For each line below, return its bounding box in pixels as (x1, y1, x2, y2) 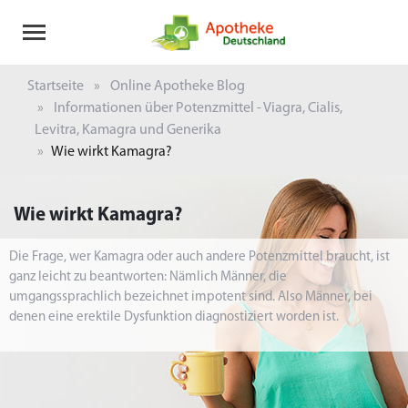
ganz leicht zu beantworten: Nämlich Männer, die (9, 270, 287, 284)
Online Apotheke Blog (110, 79, 245, 94)
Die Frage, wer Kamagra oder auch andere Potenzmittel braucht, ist (9, 250, 390, 264)
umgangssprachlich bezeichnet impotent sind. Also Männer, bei (9, 291, 372, 304)
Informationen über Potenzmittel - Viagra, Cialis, (54, 101, 342, 116)
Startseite (27, 79, 84, 94)
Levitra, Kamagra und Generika (35, 123, 221, 138)
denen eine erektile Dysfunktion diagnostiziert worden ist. (9, 311, 339, 324)
